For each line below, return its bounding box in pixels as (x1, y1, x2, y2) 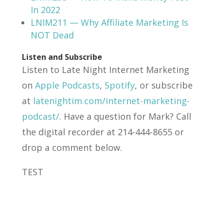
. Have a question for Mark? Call (59, 110, 191, 122)
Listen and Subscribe (21, 51, 102, 62)
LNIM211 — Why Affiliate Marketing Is (30, 16, 188, 28)
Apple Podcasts (35, 79, 100, 91)
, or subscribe (134, 79, 193, 91)
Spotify (104, 79, 135, 91)
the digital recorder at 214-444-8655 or (21, 126, 184, 138)
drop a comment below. (21, 141, 122, 153)
